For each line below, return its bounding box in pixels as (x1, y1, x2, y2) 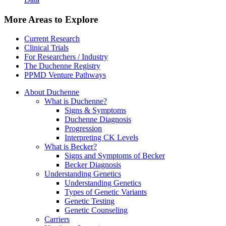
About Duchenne (24, 88, 79, 97)
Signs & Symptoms (65, 106, 126, 115)
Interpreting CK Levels (65, 133, 138, 142)
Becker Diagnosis (65, 160, 121, 169)
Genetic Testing (65, 197, 115, 206)
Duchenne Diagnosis (65, 115, 131, 124)
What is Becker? (44, 142, 97, 151)
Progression (65, 124, 102, 133)
